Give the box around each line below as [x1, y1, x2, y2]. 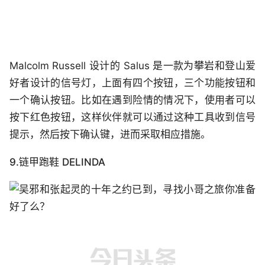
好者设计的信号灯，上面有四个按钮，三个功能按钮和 [9, 77, 256, 89]
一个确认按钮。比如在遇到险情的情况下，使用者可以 [9, 94, 256, 106]
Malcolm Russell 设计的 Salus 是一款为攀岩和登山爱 [9, 60, 256, 72]
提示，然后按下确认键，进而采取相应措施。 [9, 128, 211, 141]
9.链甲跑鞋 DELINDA [9, 156, 105, 169]
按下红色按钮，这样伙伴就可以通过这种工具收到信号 [9, 111, 256, 124]
